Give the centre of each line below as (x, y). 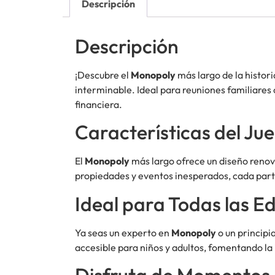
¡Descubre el (103, 75)
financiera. (99, 104)
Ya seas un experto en (123, 232)
